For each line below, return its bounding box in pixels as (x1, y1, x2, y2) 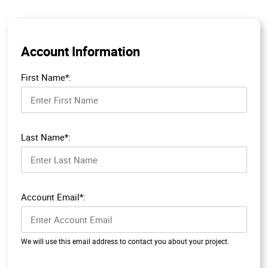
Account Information (21, 42, 140, 60)
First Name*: (21, 71, 71, 83)
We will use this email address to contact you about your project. (21, 236, 229, 246)
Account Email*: (21, 190, 86, 203)
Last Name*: (21, 130, 71, 143)
